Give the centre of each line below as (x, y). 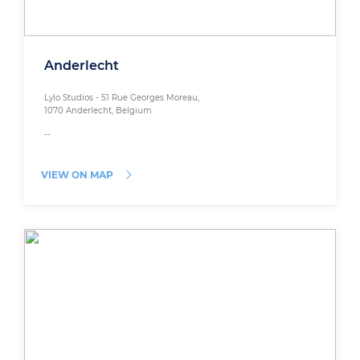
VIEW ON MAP (77, 175)
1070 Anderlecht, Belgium (98, 111)
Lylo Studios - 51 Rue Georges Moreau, (122, 98)
